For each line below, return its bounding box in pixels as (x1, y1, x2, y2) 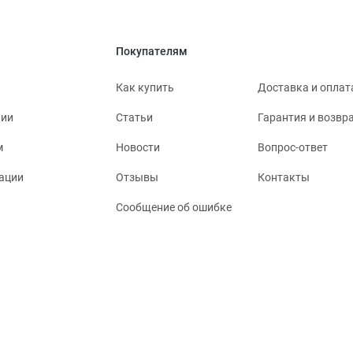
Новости (116, 141, 160, 154)
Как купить (116, 81, 174, 95)
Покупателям (116, 45, 188, 58)
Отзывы (116, 171, 158, 184)
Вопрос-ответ (258, 141, 328, 154)
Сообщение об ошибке (116, 201, 232, 214)
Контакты (258, 171, 310, 184)
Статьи (116, 111, 153, 124)
